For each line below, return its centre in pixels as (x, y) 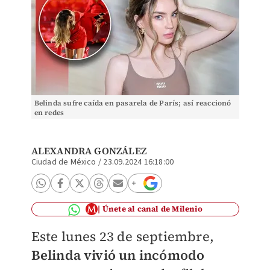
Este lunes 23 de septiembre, (123, 236)
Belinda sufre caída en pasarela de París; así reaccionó (133, 103)
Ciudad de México (64, 162)
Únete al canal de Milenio (152, 209)
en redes (49, 113)
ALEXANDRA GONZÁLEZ (89, 151)
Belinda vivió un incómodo (118, 255)
